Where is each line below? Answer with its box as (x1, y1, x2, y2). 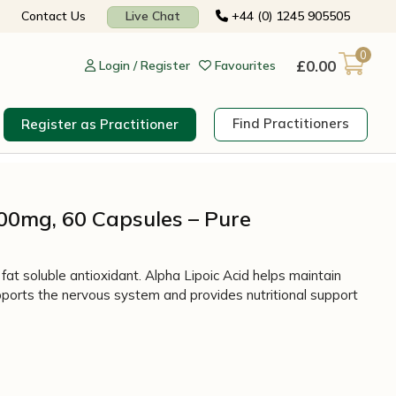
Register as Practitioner (21, 115, 179, 133)
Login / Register (99, 57, 190, 73)
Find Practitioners (232, 114, 349, 132)
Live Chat (126, 8, 180, 24)
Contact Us (21, 8, 86, 24)
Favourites (215, 57, 276, 73)
